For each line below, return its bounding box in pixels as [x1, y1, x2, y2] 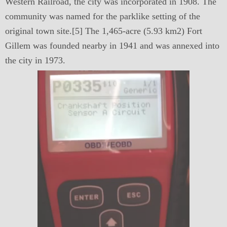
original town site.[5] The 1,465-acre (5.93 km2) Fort [5, 26, 202, 36]
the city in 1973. [5, 55, 65, 65]
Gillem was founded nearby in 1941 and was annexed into [5, 41, 219, 51]
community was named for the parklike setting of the [5, 11, 200, 21]
